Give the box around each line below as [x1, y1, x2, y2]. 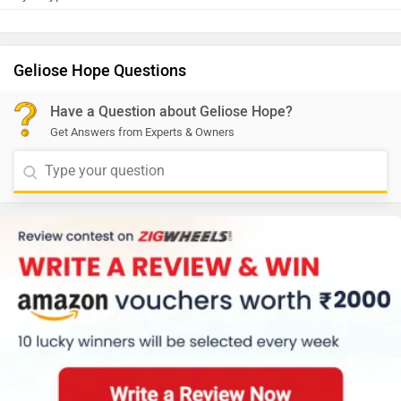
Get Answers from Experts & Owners [50, 125, 235, 139]
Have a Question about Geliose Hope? [50, 103, 293, 120]
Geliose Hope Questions [13, 61, 186, 81]
